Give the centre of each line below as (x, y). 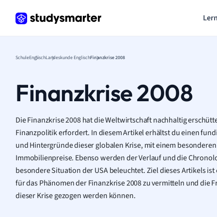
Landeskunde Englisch (68, 58)
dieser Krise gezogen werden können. (76, 196)
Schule (22, 58)
